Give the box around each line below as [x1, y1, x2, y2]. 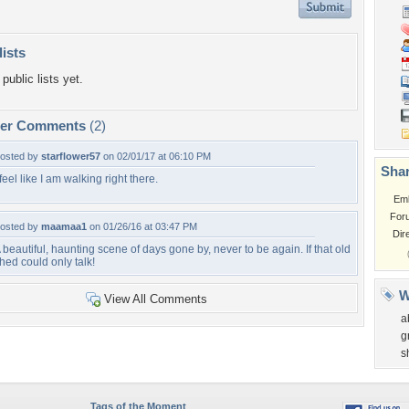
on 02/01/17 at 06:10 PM [100, 151, 211, 162]
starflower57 [41, 151, 100, 162]
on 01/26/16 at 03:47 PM [87, 221, 197, 232]
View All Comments [103, 292, 207, 306]
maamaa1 [41, 221, 87, 232]
